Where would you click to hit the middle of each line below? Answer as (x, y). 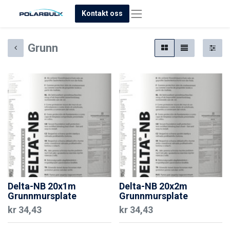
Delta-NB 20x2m (153, 186)
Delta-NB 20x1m (42, 186)
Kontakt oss (102, 13)
